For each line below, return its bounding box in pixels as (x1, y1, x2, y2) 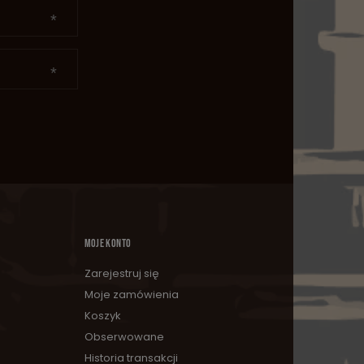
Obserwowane (84, 329, 164, 345)
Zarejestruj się (84, 266, 159, 282)
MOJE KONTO (84, 236, 132, 251)
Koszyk (84, 308, 121, 324)
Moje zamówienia (84, 287, 179, 303)
